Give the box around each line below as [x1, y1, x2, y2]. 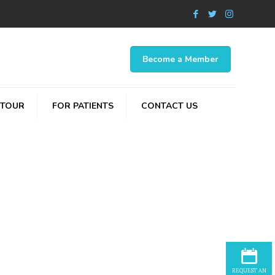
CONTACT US [141, 99, 198, 112]
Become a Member [142, 53, 219, 65]
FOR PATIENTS [52, 99, 114, 112]
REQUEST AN [231, 267, 266, 274]
